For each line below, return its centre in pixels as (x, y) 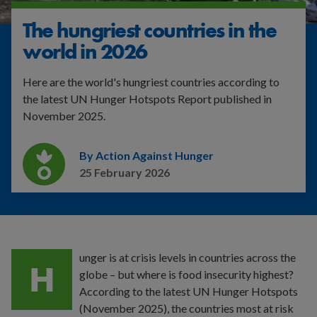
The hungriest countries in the (149, 30)
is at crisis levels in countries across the (201, 257)
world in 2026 (85, 52)
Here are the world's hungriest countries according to (151, 82)
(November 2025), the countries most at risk (186, 308)
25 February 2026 (125, 172)
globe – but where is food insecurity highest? (186, 274)
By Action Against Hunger (146, 155)
